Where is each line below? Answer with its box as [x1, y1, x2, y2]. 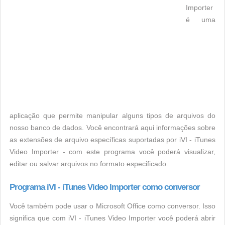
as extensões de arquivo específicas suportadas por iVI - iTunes [10, 136, 215, 144]
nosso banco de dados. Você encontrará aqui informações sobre [10, 124, 215, 132]
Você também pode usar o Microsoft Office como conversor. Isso [10, 202, 215, 210]
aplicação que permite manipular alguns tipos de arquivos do [10, 111, 215, 120]
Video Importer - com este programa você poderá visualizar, [10, 148, 215, 156]
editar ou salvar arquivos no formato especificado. [10, 160, 168, 168]
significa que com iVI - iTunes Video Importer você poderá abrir [10, 214, 215, 222]
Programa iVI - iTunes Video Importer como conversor [10, 182, 200, 192]
